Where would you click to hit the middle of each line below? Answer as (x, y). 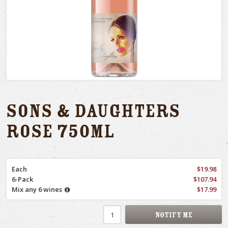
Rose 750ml (61, 131)
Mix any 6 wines (37, 190)
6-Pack (22, 179)
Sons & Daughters (93, 111)
